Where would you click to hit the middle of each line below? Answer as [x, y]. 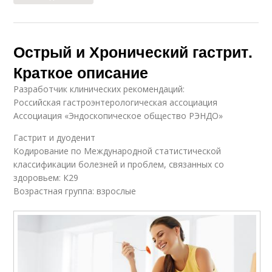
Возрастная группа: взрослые [75, 191]
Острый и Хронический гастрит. [133, 51]
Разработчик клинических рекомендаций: [99, 89]
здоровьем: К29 [46, 177]
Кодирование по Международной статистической [117, 151]
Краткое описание [81, 72]
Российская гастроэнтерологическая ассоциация [116, 102]
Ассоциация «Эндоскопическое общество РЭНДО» [118, 115]
